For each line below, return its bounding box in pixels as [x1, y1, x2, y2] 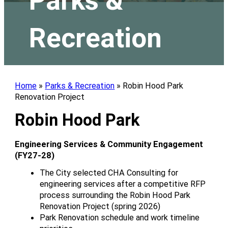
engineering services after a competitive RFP [40, 178, 206, 189]
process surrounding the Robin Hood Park [40, 189, 191, 200]
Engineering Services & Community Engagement [15, 138, 204, 149]
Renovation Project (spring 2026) [40, 201, 161, 211]
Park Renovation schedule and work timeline [40, 212, 200, 222]
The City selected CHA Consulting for [40, 167, 179, 178]
